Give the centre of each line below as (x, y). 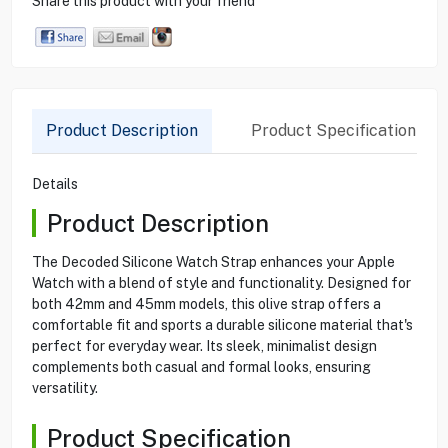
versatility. (64, 387)
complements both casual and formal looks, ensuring (201, 366)
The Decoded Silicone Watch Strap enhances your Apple (213, 261)
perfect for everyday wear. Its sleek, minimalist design (204, 345)
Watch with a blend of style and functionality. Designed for (221, 282)
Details (54, 183)
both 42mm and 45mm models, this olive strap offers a (206, 303)
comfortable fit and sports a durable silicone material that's (222, 324)
